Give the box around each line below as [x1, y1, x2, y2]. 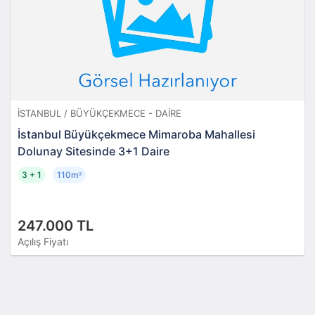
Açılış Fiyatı [18, 235, 68, 247]
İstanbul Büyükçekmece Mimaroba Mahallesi [18, 127, 255, 141]
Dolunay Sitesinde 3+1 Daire [18, 143, 169, 158]
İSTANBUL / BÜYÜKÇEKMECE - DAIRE [18, 107, 181, 119]
